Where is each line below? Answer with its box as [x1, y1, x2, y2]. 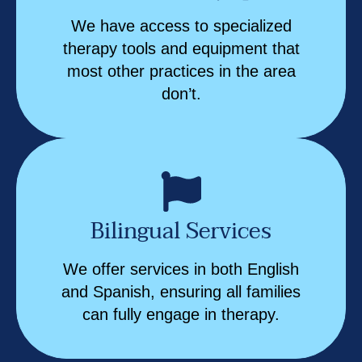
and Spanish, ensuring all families [61, 282, 301, 301]
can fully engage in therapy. [82, 305, 280, 323]
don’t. [161, 84, 201, 103]
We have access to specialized [70, 16, 292, 35]
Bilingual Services [90, 211, 271, 250]
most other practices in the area [66, 61, 296, 80]
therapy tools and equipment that [62, 39, 300, 57]
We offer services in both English [63, 259, 299, 278]
